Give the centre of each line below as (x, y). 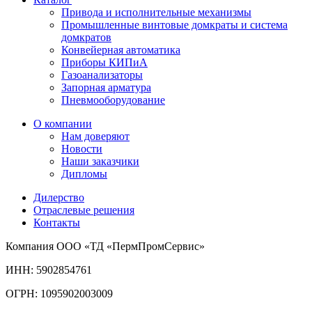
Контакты (57, 222)
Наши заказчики (100, 161)
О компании (63, 123)
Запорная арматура (106, 87)
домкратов (86, 37)
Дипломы (84, 173)
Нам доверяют (95, 136)
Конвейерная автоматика (121, 49)
